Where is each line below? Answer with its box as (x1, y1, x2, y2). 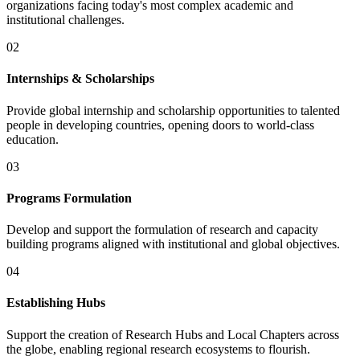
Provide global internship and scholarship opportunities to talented (6, 103, 340, 117)
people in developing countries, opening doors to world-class (6, 117, 314, 132)
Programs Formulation (6, 190, 132, 205)
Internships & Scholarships (6, 72, 154, 86)
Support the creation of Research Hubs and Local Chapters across (6, 327, 339, 342)
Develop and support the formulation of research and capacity (6, 223, 318, 237)
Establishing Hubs (6, 296, 105, 310)
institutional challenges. (6, 13, 125, 27)
